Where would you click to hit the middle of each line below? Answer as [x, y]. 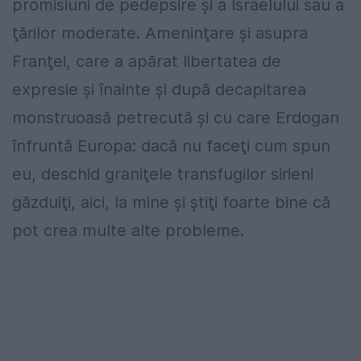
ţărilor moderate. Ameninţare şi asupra [160, 33]
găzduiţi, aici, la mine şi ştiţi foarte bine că [171, 202]
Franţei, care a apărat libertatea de [147, 61]
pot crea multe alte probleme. [128, 230]
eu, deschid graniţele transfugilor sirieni [163, 174]
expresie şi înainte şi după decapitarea [159, 89]
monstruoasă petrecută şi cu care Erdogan [176, 117]
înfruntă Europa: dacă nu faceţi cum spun [171, 145]
